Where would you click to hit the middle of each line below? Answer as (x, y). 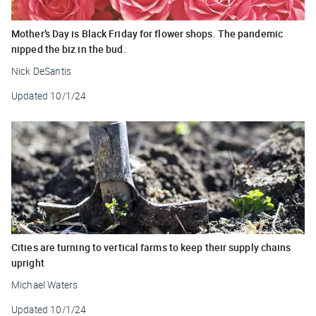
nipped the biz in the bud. (69, 49)
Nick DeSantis (41, 71)
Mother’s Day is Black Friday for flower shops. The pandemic (147, 33)
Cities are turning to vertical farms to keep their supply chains (151, 247)
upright (28, 262)
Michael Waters (45, 285)
